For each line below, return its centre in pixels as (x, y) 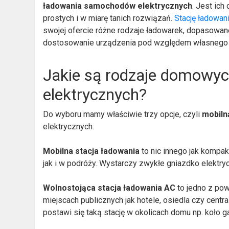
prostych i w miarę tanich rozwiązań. (109, 18)
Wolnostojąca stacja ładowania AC (109, 188)
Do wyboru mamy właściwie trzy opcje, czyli (123, 114)
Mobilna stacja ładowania (91, 151)
